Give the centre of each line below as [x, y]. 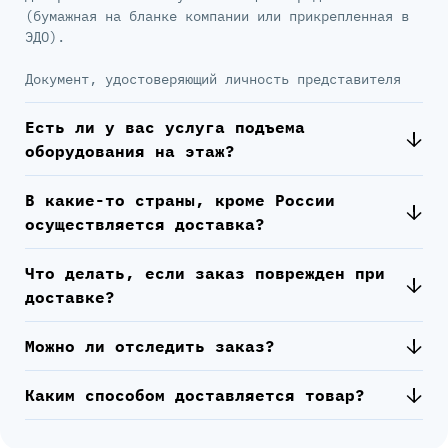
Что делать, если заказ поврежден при [205, 273]
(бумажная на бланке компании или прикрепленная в [217, 16]
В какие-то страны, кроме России [180, 200]
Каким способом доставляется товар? [195, 395]
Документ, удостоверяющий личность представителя [213, 79]
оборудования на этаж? [130, 151]
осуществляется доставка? [145, 224]
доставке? [70, 297]
